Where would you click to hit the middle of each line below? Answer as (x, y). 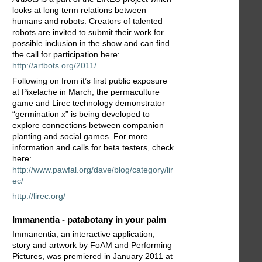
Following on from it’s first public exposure (90, 80)
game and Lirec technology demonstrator (89, 103)
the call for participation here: (66, 54)
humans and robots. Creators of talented (87, 21)
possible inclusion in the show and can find (91, 43)
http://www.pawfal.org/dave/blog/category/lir (93, 169)
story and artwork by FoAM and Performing (92, 245)
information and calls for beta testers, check (93, 147)
